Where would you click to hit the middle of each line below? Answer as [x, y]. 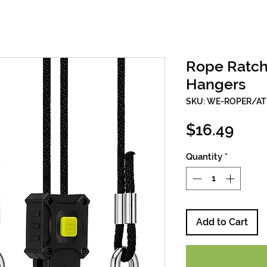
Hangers [216, 84]
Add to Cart [222, 222]
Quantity [204, 157]
